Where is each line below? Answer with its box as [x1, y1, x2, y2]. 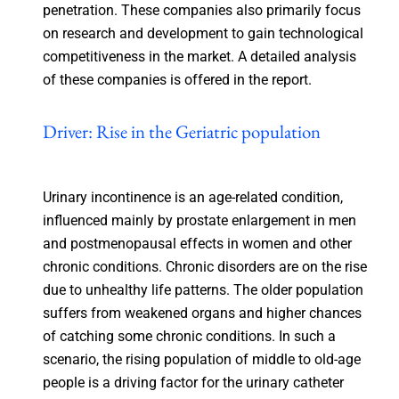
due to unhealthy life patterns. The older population [42, 281, 363, 298]
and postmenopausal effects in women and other [42, 234, 352, 252]
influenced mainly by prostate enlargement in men [42, 211, 356, 229]
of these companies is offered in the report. [42, 70, 312, 88]
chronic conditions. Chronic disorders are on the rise [42, 257, 367, 275]
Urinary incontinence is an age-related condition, [42, 188, 343, 206]
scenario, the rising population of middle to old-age [42, 350, 361, 368]
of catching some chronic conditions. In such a [42, 327, 336, 345]
